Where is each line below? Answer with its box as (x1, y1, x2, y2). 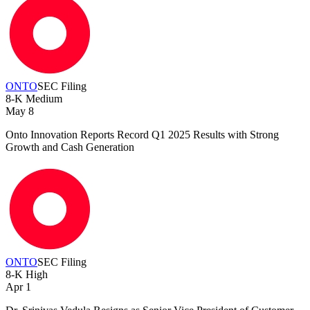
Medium (23, 93, 62, 105)
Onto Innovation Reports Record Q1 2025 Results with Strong (6, 129, 279, 141)
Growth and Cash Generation (6, 141, 134, 154)
